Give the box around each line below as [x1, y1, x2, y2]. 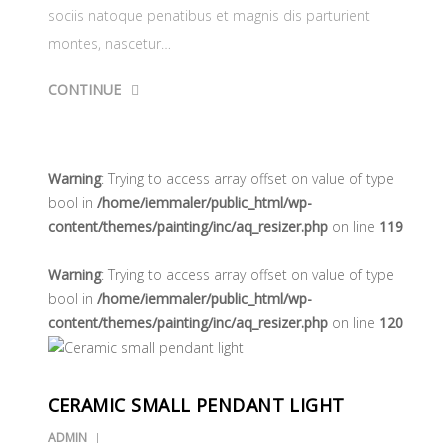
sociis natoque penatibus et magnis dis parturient [47, 5, 370, 25]
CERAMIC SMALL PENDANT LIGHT [47, 393, 345, 418]
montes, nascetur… [47, 33, 171, 53]
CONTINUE [47, 79, 121, 99]
